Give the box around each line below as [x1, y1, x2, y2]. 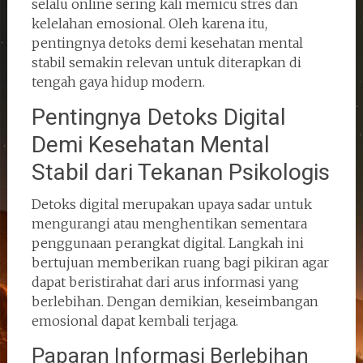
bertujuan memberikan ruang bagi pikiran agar [31, 254, 329, 271]
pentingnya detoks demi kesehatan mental [31, 35, 303, 51]
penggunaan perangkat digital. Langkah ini [31, 235, 304, 251]
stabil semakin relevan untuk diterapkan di [31, 54, 301, 70]
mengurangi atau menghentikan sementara [31, 216, 307, 232]
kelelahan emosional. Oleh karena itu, [31, 15, 267, 32]
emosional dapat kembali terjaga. [31, 313, 238, 329]
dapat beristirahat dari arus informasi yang [31, 274, 299, 290]
